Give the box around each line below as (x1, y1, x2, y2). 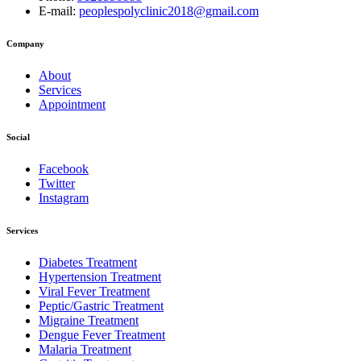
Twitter (39, 176, 75, 190)
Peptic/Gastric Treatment (39, 298, 164, 313)
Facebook (39, 161, 89, 176)
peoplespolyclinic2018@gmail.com (79, 3, 259, 18)
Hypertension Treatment (39, 269, 161, 284)
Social (6, 131, 30, 142)
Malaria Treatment (39, 342, 131, 356)
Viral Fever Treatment (39, 284, 150, 298)
